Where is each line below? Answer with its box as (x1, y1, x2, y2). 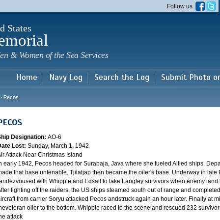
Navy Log (49, 72, 82, 82)
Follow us (167, 3, 195, 10)
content (84, 19, 104, 26)
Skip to (84, 1, 102, 8)
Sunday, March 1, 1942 (27, 142, 89, 149)
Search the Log (94, 72, 149, 82)
